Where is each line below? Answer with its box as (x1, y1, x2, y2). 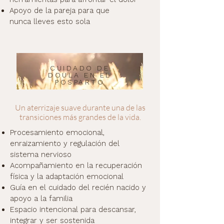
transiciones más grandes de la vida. (19, 112, 141, 122)
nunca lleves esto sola (9, 17, 90, 26)
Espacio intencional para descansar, (10, 205, 136, 214)
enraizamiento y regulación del (10, 139, 119, 148)
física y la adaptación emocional (10, 172, 123, 181)
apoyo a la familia (10, 194, 72, 203)
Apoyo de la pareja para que (9, 6, 109, 15)
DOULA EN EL (48, 71, 111, 79)
